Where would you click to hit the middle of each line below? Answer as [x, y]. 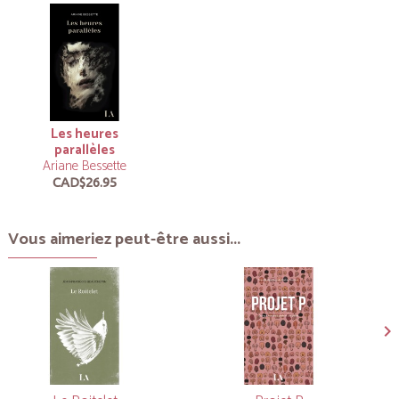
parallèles [85, 150]
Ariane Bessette [85, 166]
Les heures [85, 134]
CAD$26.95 [85, 182]
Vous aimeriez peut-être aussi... [124, 240]
